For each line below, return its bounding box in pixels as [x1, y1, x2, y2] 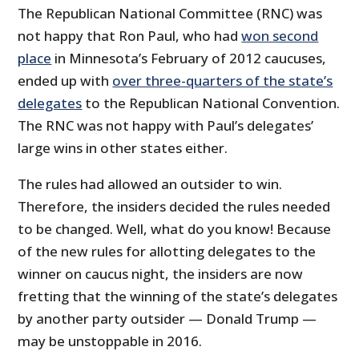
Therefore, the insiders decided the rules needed [18, 197, 331, 216]
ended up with [18, 71, 113, 91]
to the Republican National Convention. [82, 94, 341, 113]
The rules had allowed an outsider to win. [18, 175, 283, 194]
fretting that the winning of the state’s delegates [18, 287, 338, 306]
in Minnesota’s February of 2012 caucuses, [51, 49, 327, 68]
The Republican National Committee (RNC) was [18, 4, 323, 23]
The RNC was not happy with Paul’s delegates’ [18, 116, 314, 135]
